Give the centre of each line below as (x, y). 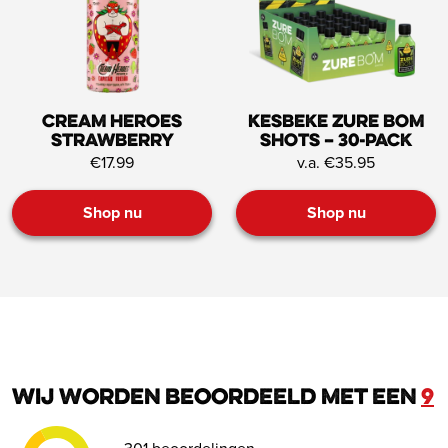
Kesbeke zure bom (336, 122)
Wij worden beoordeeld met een (216, 398)
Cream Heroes (112, 122)
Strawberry (112, 141)
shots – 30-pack (336, 141)
